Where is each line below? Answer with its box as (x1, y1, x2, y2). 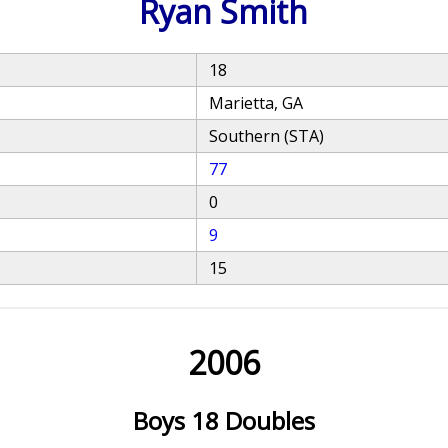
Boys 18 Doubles (132, 404, 315, 437)
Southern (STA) (209, 125, 325, 147)
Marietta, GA (209, 92, 304, 114)
